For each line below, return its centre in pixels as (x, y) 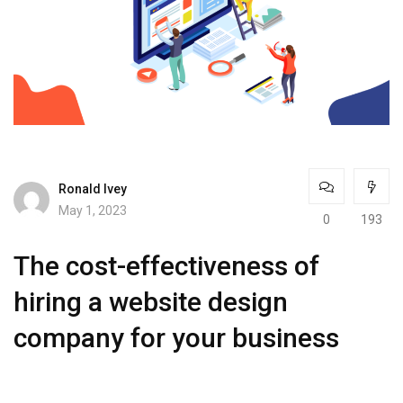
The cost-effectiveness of (166, 266)
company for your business (176, 338)
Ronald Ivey (93, 188)
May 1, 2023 (93, 210)
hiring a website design (151, 302)
